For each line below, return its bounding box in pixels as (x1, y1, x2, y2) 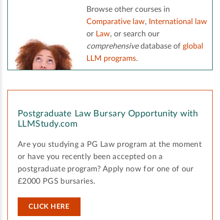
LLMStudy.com (18, 120, 78, 129)
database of (138, 42, 183, 51)
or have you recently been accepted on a (18, 153, 163, 161)
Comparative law (86, 18, 145, 26)
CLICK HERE (28, 203, 70, 211)
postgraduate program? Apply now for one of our (18, 165, 194, 173)
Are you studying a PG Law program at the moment (18, 140, 202, 149)
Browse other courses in (86, 5, 170, 14)
